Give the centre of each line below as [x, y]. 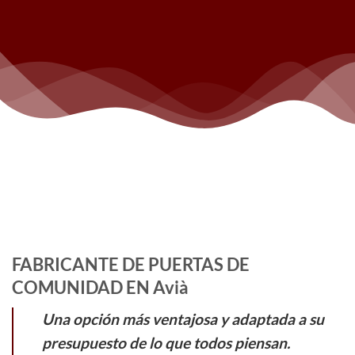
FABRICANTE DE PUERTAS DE [131, 264]
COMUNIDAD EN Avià [100, 287]
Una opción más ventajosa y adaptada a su [183, 319]
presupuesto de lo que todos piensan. [166, 343]
